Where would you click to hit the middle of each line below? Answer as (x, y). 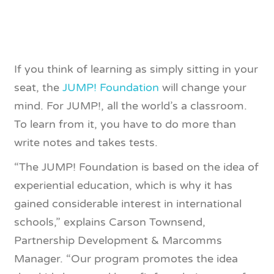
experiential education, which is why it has (123, 185)
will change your (203, 87)
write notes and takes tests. (86, 143)
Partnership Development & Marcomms (118, 240)
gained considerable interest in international (128, 204)
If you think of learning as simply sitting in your (136, 69)
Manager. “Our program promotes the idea (126, 259)
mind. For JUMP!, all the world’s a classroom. (131, 106)
